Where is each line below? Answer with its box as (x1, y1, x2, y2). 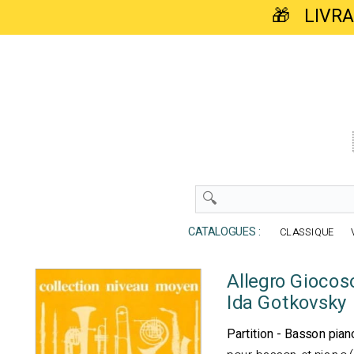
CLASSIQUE (280, 224, 335, 240)
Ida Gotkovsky (227, 289, 347, 318)
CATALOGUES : (177, 224, 264, 241)
